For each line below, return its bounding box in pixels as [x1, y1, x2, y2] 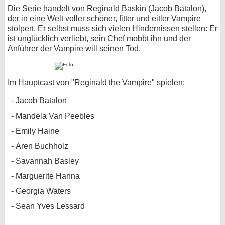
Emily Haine [16, 127, 59, 136]
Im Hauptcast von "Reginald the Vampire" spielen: [8, 78, 185, 87]
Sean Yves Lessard [16, 202, 85, 211]
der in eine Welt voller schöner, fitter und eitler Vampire [8, 14, 201, 23]
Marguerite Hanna [16, 172, 80, 181]
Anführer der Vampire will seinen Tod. [8, 44, 141, 53]
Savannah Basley [16, 157, 79, 166]
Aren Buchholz [16, 142, 68, 151]
